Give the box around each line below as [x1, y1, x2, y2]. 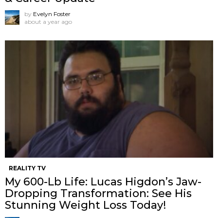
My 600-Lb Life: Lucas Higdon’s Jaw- [5, 175, 201, 188]
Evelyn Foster [33, 10, 71, 18]
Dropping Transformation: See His [5, 186, 192, 200]
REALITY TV [9, 164, 46, 172]
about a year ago [24, 18, 72, 25]
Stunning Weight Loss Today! [5, 198, 166, 212]
